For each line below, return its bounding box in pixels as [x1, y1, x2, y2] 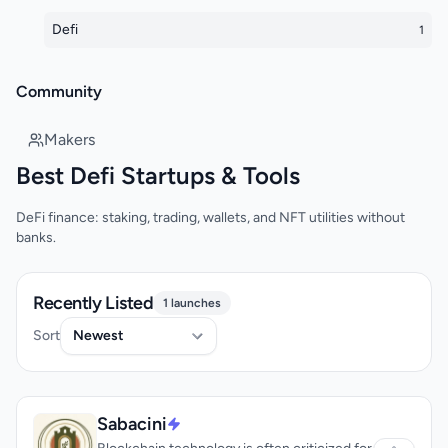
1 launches [163, 296, 222, 310]
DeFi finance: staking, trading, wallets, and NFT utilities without [16, 209, 405, 226]
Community [16, 82, 102, 101]
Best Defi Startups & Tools [16, 161, 300, 190]
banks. [16, 229, 56, 246]
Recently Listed [33, 292, 154, 314]
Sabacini [97, 413, 167, 435]
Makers [44, 130, 95, 149]
